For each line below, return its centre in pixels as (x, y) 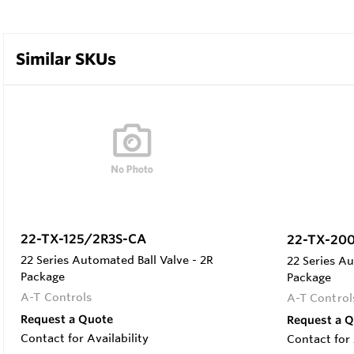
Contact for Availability (85, 338)
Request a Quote (67, 319)
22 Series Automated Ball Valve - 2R (117, 260)
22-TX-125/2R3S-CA (83, 238)
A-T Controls (56, 297)
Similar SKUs (66, 58)
